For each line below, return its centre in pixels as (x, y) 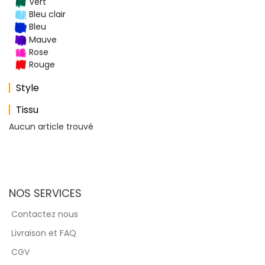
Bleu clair (46, 14)
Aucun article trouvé (51, 127)
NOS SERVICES (45, 193)
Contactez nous (45, 214)
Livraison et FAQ (44, 233)
